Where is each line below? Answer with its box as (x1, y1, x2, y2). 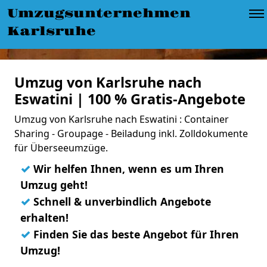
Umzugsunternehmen (7, 6, 191, 21)
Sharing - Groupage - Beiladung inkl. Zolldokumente (14, 127, 248, 140)
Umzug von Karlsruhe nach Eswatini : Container (14, 113, 229, 126)
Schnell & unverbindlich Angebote (30, 194, 211, 209)
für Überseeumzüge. (14, 141, 108, 154)
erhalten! (20, 210, 69, 225)
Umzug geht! (20, 178, 88, 192)
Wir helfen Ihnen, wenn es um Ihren (30, 162, 224, 176)
